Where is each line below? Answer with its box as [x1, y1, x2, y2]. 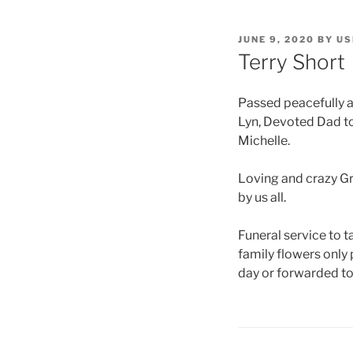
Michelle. [238, 133, 290, 149]
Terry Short [238, 49, 345, 74]
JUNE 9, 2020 [238, 34, 314, 45]
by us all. [238, 190, 286, 206]
